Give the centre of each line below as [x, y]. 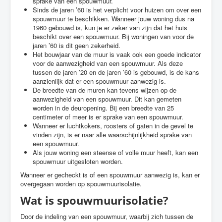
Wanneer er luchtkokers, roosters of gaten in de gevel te [113, 126]
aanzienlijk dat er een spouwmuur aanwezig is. [99, 81]
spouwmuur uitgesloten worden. [78, 161]
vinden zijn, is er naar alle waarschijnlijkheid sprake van [112, 135]
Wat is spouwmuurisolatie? [94, 200]
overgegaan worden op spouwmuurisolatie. [81, 184]
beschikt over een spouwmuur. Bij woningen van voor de [113, 36]
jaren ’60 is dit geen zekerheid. [77, 45]
